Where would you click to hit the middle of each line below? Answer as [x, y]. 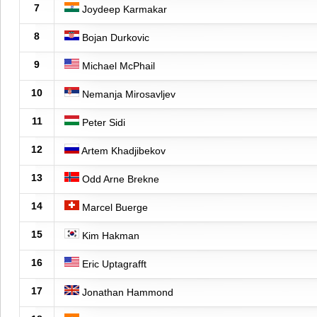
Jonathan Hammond [126, 292]
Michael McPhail [117, 65]
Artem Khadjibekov [122, 150]
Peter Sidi [102, 122]
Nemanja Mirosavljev [127, 94]
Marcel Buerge [114, 207]
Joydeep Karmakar [123, 9]
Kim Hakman [109, 235]
